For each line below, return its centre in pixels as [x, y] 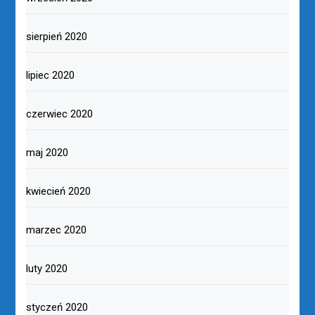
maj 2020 [47, 153]
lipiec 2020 [51, 76]
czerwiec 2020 [60, 114]
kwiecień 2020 [59, 192]
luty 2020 [47, 269]
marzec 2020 [57, 230]
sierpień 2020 [57, 37]
